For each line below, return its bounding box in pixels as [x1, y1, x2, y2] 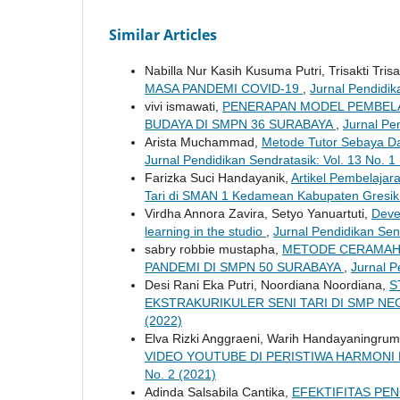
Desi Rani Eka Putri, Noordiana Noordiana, [145, 278, 389, 293]
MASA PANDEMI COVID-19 [145, 81, 303, 96]
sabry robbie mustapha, [145, 242, 282, 257]
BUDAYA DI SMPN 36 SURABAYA [145, 117, 336, 132]
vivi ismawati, [145, 99, 222, 114]
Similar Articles [109, 25, 217, 46]
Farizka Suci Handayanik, [145, 171, 291, 186]
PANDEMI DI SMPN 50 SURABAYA [145, 260, 344, 275]
